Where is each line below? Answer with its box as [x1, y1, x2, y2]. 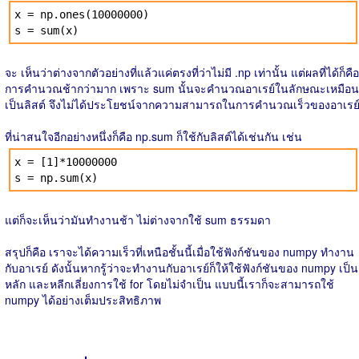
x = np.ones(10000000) [14, 8, 149, 21]
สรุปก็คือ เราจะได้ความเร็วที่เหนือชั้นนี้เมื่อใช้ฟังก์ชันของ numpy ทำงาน [5, 244, 354, 260]
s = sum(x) [14, 24, 79, 37]
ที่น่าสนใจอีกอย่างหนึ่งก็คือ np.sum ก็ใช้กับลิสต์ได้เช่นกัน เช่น [5, 128, 302, 144]
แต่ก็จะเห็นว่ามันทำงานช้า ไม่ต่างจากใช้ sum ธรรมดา [5, 212, 271, 228]
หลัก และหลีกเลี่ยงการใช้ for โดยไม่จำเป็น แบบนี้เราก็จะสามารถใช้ [5, 276, 334, 292]
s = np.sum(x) [14, 171, 98, 184]
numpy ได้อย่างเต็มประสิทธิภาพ [5, 292, 161, 308]
